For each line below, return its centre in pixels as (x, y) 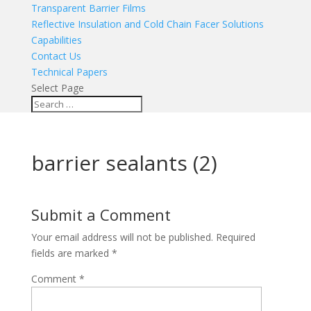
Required (235, 237)
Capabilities (56, 40)
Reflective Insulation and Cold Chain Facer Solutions (147, 24)
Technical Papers (69, 72)
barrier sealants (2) (124, 163)
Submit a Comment (101, 215)
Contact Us (56, 56)
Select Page (57, 88)
